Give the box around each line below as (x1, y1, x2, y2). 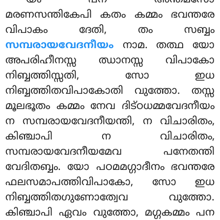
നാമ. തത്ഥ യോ (122, 39, 215, 52)
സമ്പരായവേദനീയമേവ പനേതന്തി (5, 145, 215, 159)
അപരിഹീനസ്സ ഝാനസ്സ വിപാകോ (5, 54, 215, 67)
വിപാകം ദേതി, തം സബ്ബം (5, 24, 215, 37)
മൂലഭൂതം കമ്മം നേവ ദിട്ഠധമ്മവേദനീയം (5, 100, 215, 113)
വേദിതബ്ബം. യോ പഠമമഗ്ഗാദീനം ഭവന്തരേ (5, 161, 215, 174)
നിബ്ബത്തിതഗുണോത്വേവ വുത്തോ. (5, 191, 215, 204)
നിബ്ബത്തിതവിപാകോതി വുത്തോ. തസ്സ (5, 84, 215, 98)
